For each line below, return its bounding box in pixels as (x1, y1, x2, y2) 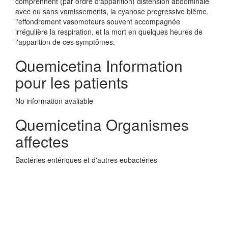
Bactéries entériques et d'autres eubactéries (15, 155, 157, 165)
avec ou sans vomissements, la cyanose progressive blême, (15, 6, 209, 16)
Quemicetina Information (15, 54, 183, 76)
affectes (15, 130, 69, 152)
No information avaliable (15, 96, 93, 106)
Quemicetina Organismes (15, 113, 189, 135)
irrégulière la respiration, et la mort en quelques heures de (15, 26, 203, 37)
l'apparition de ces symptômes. (15, 37, 115, 47)
